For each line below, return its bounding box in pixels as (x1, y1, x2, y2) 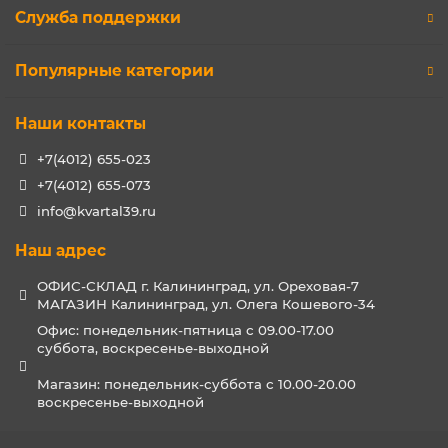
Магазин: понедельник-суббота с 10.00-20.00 (36, 376, 356, 392)
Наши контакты (15, 114, 146, 133)
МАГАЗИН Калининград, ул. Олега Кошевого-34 (36, 296, 375, 312)
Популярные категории (15, 61, 214, 80)
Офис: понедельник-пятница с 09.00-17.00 (36, 322, 334, 338)
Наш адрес (15, 241, 106, 260)
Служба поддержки (15, 8, 181, 27)
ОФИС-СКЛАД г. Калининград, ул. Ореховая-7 (36, 278, 359, 294)
